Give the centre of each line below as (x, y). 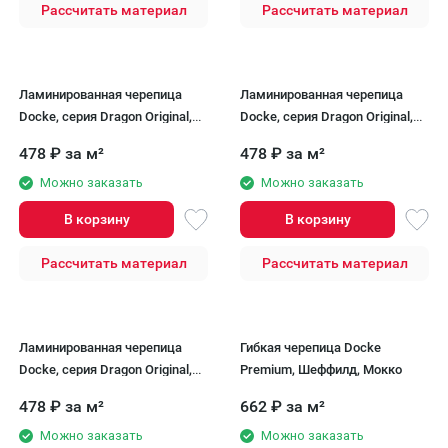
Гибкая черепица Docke (310, 347)
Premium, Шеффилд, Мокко (321, 369)
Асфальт (44, 138)
